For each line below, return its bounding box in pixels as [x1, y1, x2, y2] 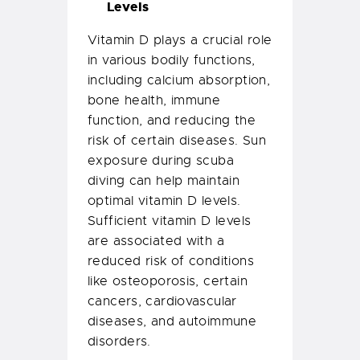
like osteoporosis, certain [88, 273, 247, 290]
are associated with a [88, 233, 224, 250]
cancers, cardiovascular [88, 293, 237, 310]
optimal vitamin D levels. [88, 193, 241, 210]
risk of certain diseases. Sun [88, 133, 267, 149]
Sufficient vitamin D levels [88, 213, 252, 230]
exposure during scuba [88, 153, 234, 170]
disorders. [88, 333, 151, 350]
